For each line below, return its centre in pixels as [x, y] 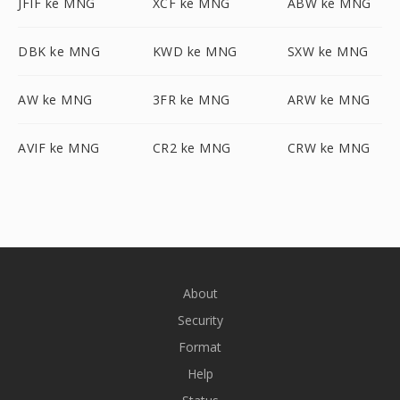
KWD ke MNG [195, 51]
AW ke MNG [55, 100]
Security [200, 320]
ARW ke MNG [329, 100]
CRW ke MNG [329, 148]
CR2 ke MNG [192, 148]
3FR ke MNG [191, 100]
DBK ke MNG [59, 51]
